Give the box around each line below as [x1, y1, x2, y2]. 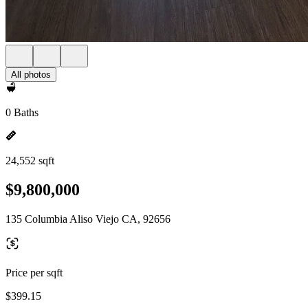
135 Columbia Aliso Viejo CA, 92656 [5, 212, 170, 225]
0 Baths [5, 107, 38, 118]
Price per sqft [5, 266, 63, 278]
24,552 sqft [5, 155, 54, 166]
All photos [11, 69, 51, 80]
